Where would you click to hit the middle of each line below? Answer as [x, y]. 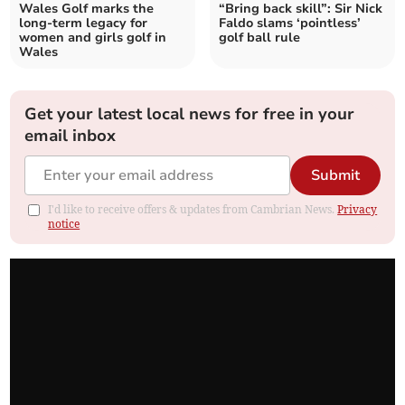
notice [64, 224]
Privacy [358, 210]
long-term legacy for [84, 24]
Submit [335, 176]
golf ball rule [259, 38]
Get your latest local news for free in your [190, 114]
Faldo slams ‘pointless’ [290, 24]
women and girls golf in [93, 38]
